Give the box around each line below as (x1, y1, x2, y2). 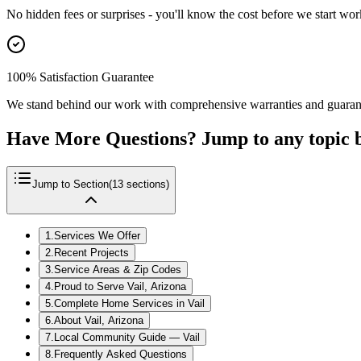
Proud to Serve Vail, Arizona (54, 280, 186, 293)
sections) (123, 178, 169, 191)
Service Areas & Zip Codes (54, 263, 181, 276)
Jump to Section (32, 178, 109, 191)
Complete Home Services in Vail (54, 297, 205, 310)
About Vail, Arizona (54, 314, 143, 327)
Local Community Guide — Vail (54, 331, 200, 344)
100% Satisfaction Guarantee (6, 70, 154, 85)
